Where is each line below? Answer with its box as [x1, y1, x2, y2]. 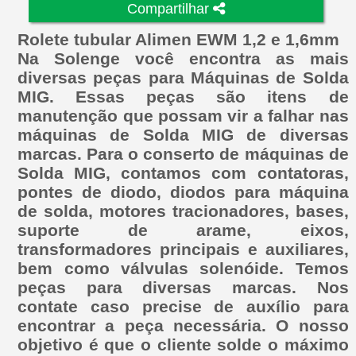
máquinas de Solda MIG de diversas [17, 125, 349, 144]
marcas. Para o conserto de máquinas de [17, 144, 349, 163]
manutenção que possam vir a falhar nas [17, 106, 349, 125]
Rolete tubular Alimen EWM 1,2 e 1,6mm [17, 29, 340, 48]
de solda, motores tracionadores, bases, [17, 201, 349, 220]
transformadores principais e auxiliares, [17, 239, 349, 258]
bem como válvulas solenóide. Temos [17, 258, 349, 277]
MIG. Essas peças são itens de [17, 87, 349, 106]
